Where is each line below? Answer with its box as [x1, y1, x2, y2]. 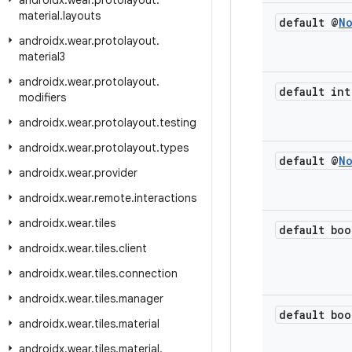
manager [119, 291, 163, 306]
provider [94, 166, 137, 180]
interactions [134, 191, 196, 205]
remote [94, 191, 131, 205]
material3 [19, 49, 65, 64]
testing [159, 115, 196, 130]
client [119, 241, 147, 255]
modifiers [19, 90, 66, 104]
